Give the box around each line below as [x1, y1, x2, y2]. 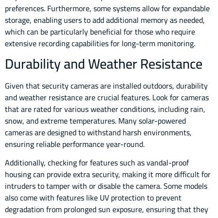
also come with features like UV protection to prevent [5, 190, 182, 205]
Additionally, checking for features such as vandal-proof [5, 155, 189, 170]
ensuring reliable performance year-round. [5, 137, 145, 152]
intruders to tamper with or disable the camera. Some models [5, 179, 207, 194]
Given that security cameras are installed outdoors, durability [5, 78, 208, 93]
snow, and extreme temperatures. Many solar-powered [5, 113, 186, 128]
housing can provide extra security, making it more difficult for [5, 167, 211, 182]
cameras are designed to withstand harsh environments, [5, 125, 192, 140]
